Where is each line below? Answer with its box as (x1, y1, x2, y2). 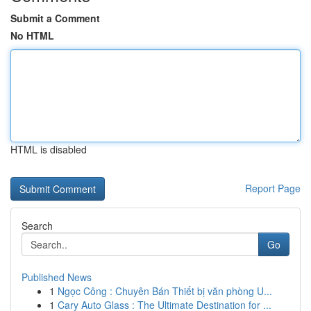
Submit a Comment (10, 11, 100, 25)
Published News (22, 270, 92, 284)
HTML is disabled (10, 142, 87, 156)
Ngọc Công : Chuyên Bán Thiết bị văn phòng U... (58, 284, 272, 298)
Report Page (245, 181, 301, 195)
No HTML (10, 28, 54, 42)
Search (22, 219, 53, 233)
